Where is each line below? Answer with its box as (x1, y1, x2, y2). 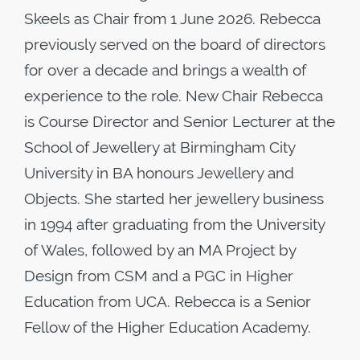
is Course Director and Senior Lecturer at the (24, 112, 335, 130)
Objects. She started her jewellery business (24, 190, 324, 207)
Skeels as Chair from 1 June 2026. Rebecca (24, 10, 321, 27)
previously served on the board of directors (24, 35, 325, 53)
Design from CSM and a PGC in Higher (24, 267, 293, 284)
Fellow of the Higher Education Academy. (24, 318, 311, 336)
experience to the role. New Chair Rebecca (24, 87, 323, 104)
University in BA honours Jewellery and (24, 164, 294, 182)
